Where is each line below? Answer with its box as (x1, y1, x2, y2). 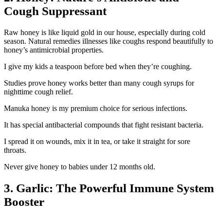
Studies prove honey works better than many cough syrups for (4, 78, 194, 87)
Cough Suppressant (4, 4, 107, 18)
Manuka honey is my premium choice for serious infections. (4, 104, 187, 112)
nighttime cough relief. (4, 87, 73, 96)
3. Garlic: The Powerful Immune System (4, 181, 214, 195)
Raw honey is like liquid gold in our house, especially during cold (4, 28, 205, 36)
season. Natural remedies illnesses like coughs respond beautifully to (4, 36, 213, 45)
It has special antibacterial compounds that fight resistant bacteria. (4, 120, 203, 129)
